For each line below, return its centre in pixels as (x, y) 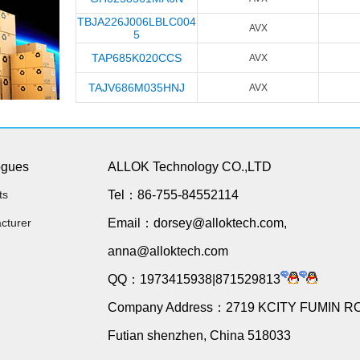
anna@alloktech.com (168, 251)
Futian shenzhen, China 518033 (199, 335)
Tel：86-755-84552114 (173, 195)
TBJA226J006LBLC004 (137, 22)
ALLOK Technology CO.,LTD (190, 167)
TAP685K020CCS (137, 58)
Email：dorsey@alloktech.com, (197, 223)
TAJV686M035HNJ (137, 88)
